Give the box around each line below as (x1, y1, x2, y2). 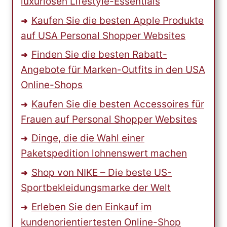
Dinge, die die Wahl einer (31, 132, 144, 144)
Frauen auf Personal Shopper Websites (21, 113, 197, 125)
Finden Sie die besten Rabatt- (31, 49, 167, 61)
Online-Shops (21, 79, 83, 91)
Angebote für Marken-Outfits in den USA (21, 64, 205, 76)
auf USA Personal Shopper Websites (21, 29, 185, 42)
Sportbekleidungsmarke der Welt (21, 181, 171, 194)
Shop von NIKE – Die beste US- (31, 166, 172, 178)
